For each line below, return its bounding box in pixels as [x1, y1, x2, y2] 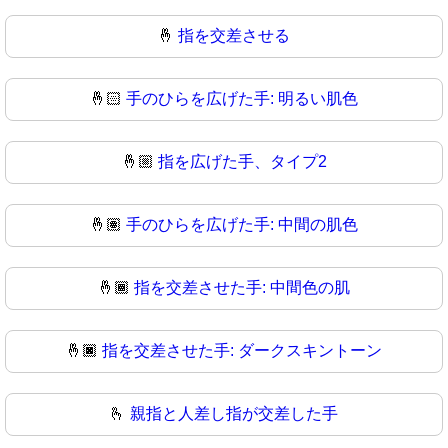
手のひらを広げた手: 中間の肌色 [126, 216, 358, 234]
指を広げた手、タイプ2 [157, 153, 327, 171]
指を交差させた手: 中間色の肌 [134, 279, 350, 297]
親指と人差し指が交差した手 [130, 405, 338, 423]
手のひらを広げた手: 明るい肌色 [126, 90, 358, 108]
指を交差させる [178, 27, 290, 45]
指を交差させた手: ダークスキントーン [102, 342, 382, 360]
